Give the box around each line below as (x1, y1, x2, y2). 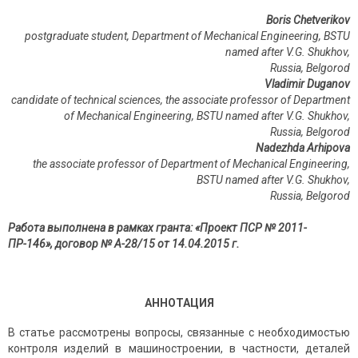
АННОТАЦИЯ (144, 296, 214, 310)
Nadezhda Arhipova (256, 141, 350, 155)
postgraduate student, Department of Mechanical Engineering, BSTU (25, 30, 350, 43)
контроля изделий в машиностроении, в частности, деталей (8, 342, 350, 356)
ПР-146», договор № (8, 237, 112, 251)
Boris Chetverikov (266, 14, 350, 27)
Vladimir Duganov (265, 78, 350, 91)
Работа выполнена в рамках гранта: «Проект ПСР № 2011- (8, 221, 307, 235)
